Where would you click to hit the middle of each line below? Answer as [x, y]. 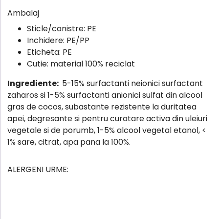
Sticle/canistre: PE [62, 28]
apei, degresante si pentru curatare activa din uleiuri [107, 118]
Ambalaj [23, 13]
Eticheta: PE [49, 52]
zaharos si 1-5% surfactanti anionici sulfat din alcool [105, 95]
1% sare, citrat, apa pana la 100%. [69, 142]
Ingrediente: [34, 83]
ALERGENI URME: [38, 169]
